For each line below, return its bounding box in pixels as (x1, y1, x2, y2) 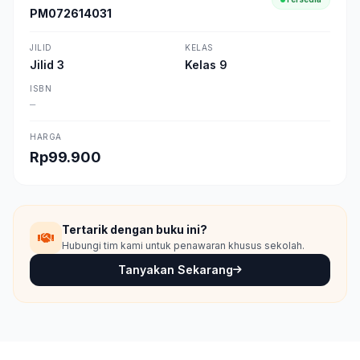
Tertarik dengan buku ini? (62, 223, 207, 236)
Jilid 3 (30, 58, 64, 72)
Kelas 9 (185, 58, 227, 72)
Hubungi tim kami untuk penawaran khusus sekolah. (62, 239, 305, 252)
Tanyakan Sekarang (118, 263, 233, 276)
